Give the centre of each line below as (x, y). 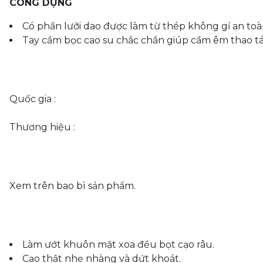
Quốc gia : (33, 99)
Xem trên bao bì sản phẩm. (73, 186)
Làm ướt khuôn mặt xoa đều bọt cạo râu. (118, 245)
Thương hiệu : (42, 127)
